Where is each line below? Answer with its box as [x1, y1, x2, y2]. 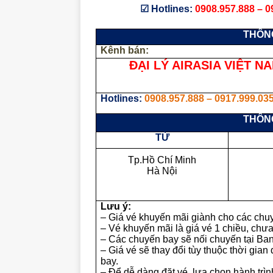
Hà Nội [147, 166, 178, 176]
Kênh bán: [101, 45, 149, 55]
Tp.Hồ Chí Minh [128, 155, 197, 165]
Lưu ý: [101, 201, 132, 211]
